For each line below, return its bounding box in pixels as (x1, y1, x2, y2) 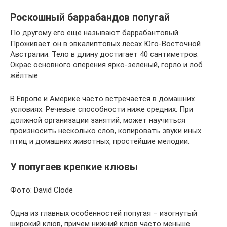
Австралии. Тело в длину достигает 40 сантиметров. (10, 50, 199, 59)
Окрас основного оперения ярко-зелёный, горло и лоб (10, 60, 203, 69)
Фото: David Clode (10, 185, 73, 195)
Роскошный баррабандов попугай (10, 12, 170, 24)
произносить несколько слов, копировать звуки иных (10, 126, 201, 135)
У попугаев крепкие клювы (10, 161, 138, 173)
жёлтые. (10, 71, 40, 80)
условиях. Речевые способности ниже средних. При (10, 105, 193, 114)
